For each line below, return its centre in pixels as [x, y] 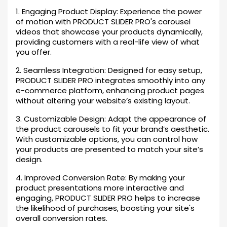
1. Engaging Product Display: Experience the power [109, 11]
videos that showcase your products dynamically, [109, 32]
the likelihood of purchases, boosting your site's [105, 208]
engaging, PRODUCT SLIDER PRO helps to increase [108, 198]
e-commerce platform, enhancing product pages [110, 90]
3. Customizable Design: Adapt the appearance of [111, 119]
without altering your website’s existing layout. [103, 101]
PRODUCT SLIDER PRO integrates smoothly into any [110, 80]
